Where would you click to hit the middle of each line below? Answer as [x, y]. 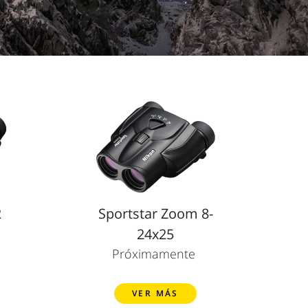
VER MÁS [155, 293]
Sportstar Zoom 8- [155, 213]
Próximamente [154, 253]
